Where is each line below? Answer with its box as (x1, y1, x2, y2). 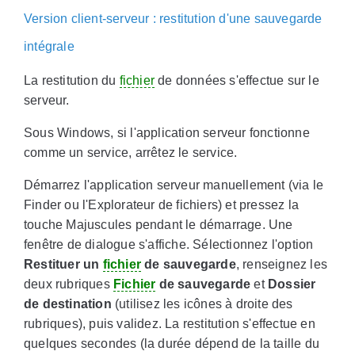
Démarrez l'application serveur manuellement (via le (24, 178, 324, 193)
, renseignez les (235, 258, 327, 272)
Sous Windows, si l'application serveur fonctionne (24, 126, 310, 140)
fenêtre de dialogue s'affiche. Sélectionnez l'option (24, 238, 314, 252)
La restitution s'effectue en (165, 317, 315, 331)
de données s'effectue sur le (154, 74, 319, 88)
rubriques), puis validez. (24, 317, 166, 331)
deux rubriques (24, 277, 113, 292)
